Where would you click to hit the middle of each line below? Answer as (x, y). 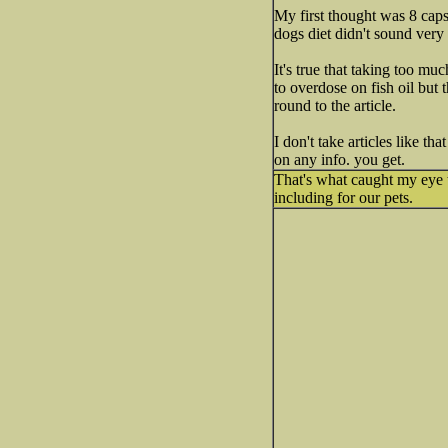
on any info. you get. (339, 159)
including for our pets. (343, 197)
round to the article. (335, 105)
